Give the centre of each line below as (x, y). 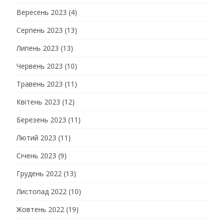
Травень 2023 (40, 84)
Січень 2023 (36, 156)
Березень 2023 (41, 120)
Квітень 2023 (38, 102)
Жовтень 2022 (40, 209)
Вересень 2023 (42, 12)
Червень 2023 (40, 66)
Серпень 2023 (40, 30)
